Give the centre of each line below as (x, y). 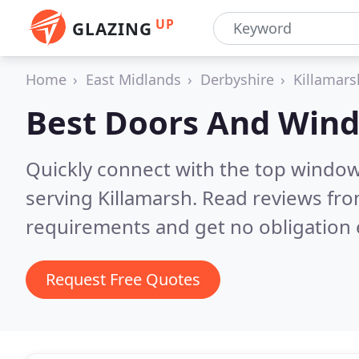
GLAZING (112, 29)
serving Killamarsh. (114, 198)
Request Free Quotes (123, 279)
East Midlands (133, 79)
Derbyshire (237, 79)
